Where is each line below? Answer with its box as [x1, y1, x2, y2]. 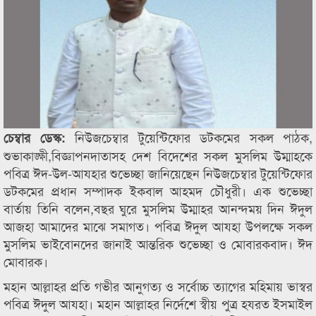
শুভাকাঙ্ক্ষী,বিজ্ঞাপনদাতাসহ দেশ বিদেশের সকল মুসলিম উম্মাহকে [4, 146, 312, 164]
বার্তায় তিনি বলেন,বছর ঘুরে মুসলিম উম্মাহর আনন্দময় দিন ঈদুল [4, 199, 312, 217]
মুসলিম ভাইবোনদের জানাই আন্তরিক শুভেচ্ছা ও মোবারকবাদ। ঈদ [4, 234, 312, 253]
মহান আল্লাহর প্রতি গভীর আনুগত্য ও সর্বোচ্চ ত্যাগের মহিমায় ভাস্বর [4, 276, 312, 295]
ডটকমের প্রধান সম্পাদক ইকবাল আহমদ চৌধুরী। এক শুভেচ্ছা [4, 181, 312, 200]
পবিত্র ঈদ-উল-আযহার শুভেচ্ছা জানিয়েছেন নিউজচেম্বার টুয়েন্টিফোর [4, 164, 312, 182]
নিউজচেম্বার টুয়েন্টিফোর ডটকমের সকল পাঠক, [75, 128, 312, 146]
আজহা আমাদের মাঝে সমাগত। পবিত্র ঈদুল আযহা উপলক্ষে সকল [4, 217, 312, 235]
